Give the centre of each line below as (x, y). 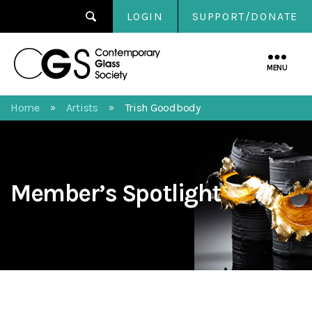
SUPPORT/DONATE (245, 16)
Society (180, 81)
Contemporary (200, 50)
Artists (82, 108)
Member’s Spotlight (116, 193)
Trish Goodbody (162, 108)
